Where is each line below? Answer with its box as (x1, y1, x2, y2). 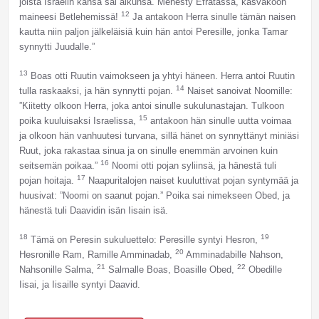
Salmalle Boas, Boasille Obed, (105, 264, 237, 276)
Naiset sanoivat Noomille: (184, 85, 293, 97)
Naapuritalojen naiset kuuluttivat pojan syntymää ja (85, 175, 298, 187)
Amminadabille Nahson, (183, 249, 283, 261)
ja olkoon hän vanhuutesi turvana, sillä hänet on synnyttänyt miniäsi (19, 130, 299, 142)
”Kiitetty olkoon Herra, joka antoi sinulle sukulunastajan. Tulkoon (19, 100, 284, 112)
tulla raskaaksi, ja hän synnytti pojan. (19, 85, 176, 97)
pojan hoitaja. (19, 175, 77, 187)
